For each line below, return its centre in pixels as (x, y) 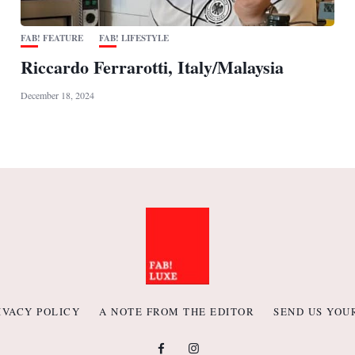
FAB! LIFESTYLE (134, 38)
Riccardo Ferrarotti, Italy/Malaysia (152, 67)
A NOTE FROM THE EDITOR (177, 312)
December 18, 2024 (57, 95)
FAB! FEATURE (52, 38)
